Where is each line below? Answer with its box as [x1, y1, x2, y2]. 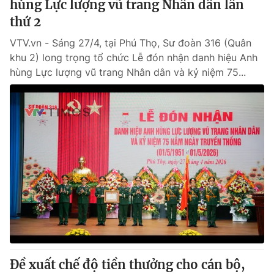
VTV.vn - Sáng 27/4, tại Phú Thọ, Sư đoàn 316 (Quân [10, 37, 251, 49]
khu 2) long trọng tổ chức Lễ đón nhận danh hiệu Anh [10, 51, 257, 64]
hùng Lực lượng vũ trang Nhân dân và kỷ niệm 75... [10, 66, 246, 78]
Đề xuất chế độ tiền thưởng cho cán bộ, [10, 257, 245, 272]
